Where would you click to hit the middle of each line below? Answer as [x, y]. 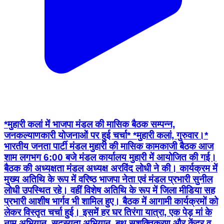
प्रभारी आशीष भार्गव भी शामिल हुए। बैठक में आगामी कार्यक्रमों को [111, 201]
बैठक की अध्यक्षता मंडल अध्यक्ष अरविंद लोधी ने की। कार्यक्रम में [111, 168]
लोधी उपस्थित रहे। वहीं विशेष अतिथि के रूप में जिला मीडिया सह [109, 190]
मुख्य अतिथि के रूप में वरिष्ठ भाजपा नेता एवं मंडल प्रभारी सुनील [108, 179]
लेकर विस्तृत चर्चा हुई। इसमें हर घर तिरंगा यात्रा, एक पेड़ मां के [108, 212]
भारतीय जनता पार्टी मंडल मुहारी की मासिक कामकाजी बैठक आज [109, 146]
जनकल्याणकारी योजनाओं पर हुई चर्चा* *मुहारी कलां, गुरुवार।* [106, 135]
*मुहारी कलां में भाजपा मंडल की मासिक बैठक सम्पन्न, [89, 124]
